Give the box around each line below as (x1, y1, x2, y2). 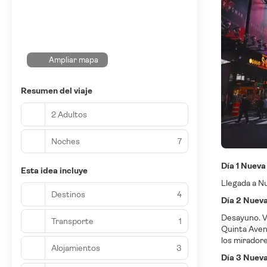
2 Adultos (51, 109, 87, 119)
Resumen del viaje (21, 86, 92, 95)
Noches (51, 136, 80, 146)
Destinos (51, 189, 85, 199)
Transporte (51, 216, 94, 226)
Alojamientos (51, 243, 100, 253)
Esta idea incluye (21, 166, 88, 175)
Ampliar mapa (49, 55, 99, 64)
